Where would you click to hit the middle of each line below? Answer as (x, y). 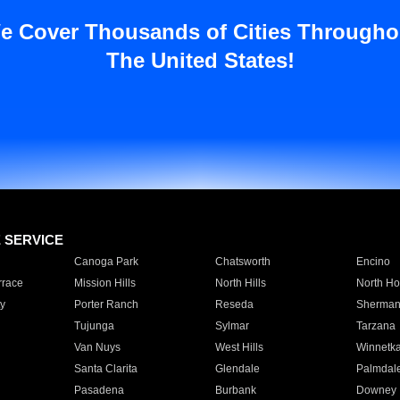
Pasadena (99, 390)
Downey (376, 390)
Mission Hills (104, 283)
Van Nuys (97, 347)
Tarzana (375, 326)
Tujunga (94, 326)
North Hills (240, 283)
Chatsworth (242, 262)
